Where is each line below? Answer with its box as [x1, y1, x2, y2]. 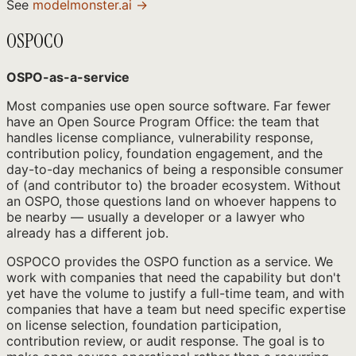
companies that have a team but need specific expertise [6, 300, 346, 317]
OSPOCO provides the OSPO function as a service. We [6, 253, 333, 269]
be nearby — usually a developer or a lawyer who [6, 208, 305, 225]
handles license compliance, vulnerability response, [6, 129, 313, 145]
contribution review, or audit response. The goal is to [6, 332, 325, 349]
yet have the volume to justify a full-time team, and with [6, 284, 344, 301]
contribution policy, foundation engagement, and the [6, 145, 323, 161]
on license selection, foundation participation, [6, 316, 281, 333]
